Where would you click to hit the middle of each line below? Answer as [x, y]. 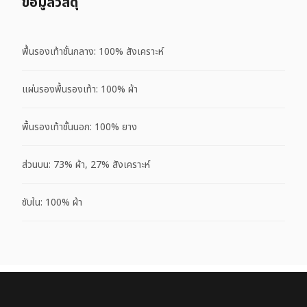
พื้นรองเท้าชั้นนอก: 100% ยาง [79, 127]
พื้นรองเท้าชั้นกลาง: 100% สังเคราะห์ [93, 51]
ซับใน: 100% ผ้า [52, 202]
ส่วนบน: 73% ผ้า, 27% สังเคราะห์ [86, 164]
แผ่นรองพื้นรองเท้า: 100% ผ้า [80, 89]
